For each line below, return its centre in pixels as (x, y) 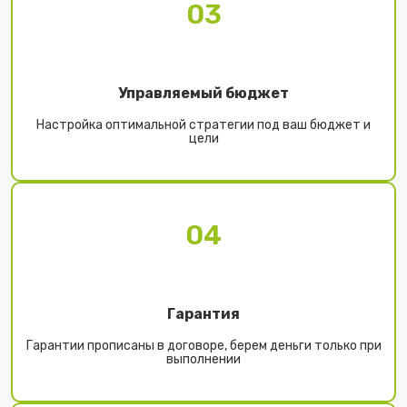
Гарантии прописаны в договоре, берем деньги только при (203, 346)
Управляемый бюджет (203, 94)
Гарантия (203, 314)
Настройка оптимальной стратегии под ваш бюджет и (203, 125)
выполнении (203, 360)
